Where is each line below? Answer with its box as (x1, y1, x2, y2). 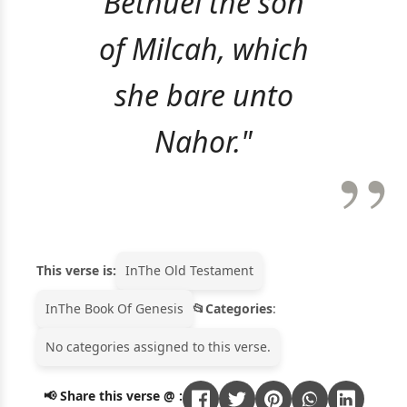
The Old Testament (138, 262, 253, 280)
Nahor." (154, 121, 253, 161)
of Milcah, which (98, 28, 309, 68)
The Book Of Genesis (58, 300, 184, 318)
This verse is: (36, 262, 116, 280)
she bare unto (114, 74, 293, 114)
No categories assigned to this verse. (45, 338, 271, 356)
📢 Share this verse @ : (43, 386, 183, 404)
